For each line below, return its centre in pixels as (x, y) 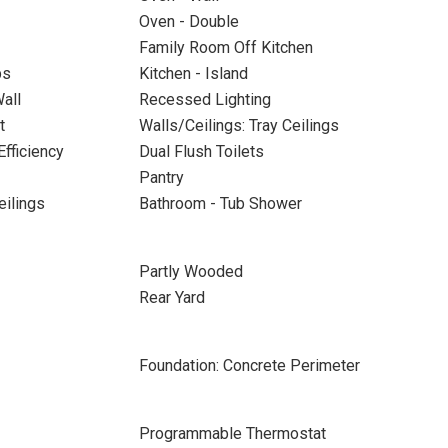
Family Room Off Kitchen (225, 47)
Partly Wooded (190, 271)
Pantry (161, 177)
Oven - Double (188, 21)
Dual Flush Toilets (201, 151)
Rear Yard (171, 297)
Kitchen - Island (193, 73)
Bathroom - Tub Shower (220, 203)
